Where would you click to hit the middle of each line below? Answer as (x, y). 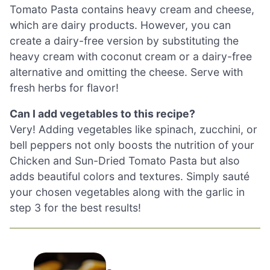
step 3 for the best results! (75, 208)
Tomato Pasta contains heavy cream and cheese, (132, 9)
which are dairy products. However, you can (120, 25)
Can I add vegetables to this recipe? (102, 114)
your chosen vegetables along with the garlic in (127, 192)
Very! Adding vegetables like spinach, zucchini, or (133, 130)
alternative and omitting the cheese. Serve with (126, 72)
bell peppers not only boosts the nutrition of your (132, 145)
